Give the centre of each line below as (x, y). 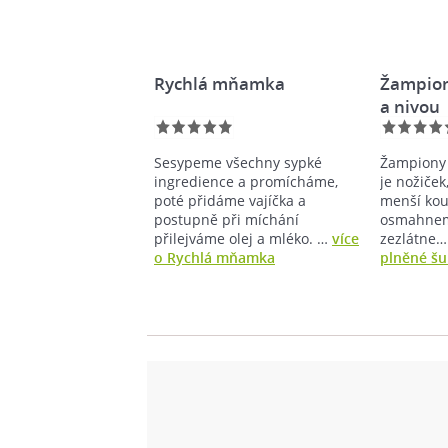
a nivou (410, 106)
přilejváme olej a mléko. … (243, 238)
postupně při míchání (226, 219)
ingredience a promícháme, (246, 181)
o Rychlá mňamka (214, 257)
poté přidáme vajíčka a (230, 200)
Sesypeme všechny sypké (238, 162)
